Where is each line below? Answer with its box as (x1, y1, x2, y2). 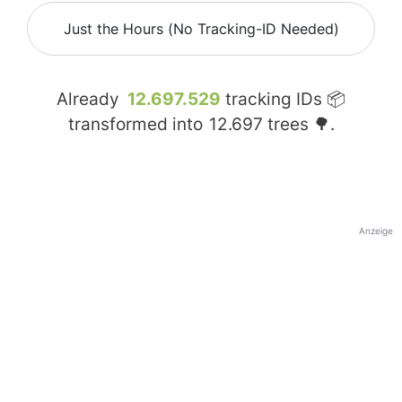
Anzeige (359, 225, 393, 237)
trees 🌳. (262, 114, 335, 135)
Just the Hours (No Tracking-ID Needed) (63, 20, 339, 39)
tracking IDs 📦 (221, 89, 345, 110)
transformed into (67, 114, 207, 135)
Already (57, 89, 124, 110)
